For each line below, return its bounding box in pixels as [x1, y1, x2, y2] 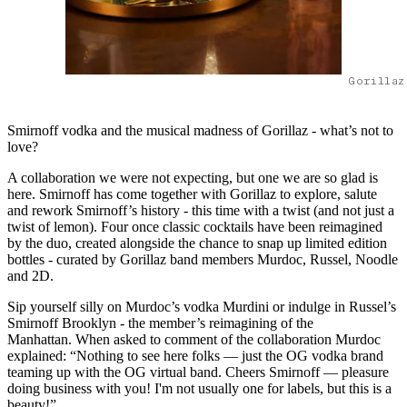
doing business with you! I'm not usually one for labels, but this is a [7, 380, 392, 396]
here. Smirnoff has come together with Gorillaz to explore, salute [7, 185, 377, 202]
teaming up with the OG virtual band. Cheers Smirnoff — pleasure [7, 363, 389, 380]
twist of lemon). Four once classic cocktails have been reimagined [7, 218, 382, 234]
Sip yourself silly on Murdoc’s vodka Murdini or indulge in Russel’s [7, 298, 396, 314]
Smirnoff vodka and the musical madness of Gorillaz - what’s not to [7, 122, 393, 138]
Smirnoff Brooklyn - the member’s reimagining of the [7, 314, 313, 331]
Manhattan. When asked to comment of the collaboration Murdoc [7, 331, 381, 347]
